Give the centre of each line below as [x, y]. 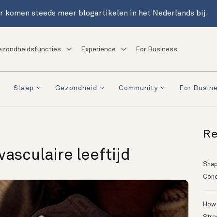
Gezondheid [76, 88]
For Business [156, 49]
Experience [98, 49]
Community [138, 88]
